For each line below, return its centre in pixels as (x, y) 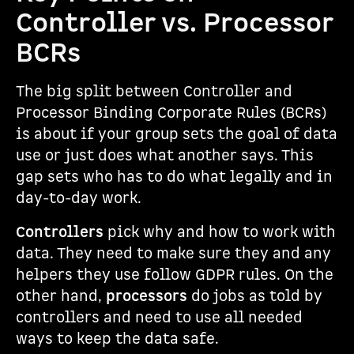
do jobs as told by (255, 297)
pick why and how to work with (220, 233)
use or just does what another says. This (165, 156)
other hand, (61, 297)
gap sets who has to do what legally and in (174, 177)
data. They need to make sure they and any (173, 254)
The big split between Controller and (154, 92)
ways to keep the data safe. (117, 339)
